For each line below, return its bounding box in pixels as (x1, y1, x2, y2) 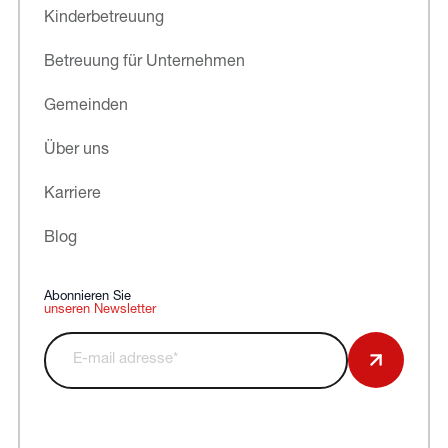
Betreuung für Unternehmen (43, 53, 245, 70)
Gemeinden (43, 97, 128, 114)
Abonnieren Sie (43, 289, 131, 303)
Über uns (43, 141, 109, 158)
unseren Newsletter (43, 302, 156, 316)
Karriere (43, 185, 101, 202)
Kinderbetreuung (43, 9, 164, 26)
